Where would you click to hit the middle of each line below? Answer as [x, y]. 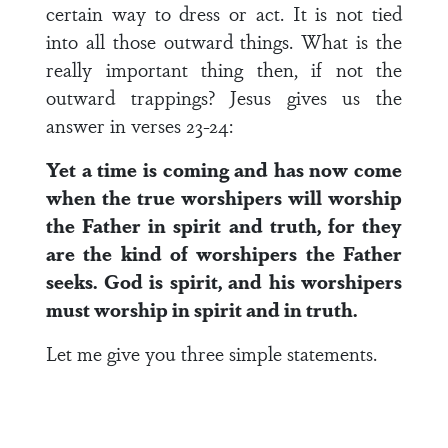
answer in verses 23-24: [139, 125]
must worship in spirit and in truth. [201, 309]
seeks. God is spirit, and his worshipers [224, 281]
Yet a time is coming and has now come [224, 169]
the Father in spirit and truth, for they [224, 225]
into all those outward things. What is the [224, 41]
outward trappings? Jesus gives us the [224, 97]
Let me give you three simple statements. [211, 353]
